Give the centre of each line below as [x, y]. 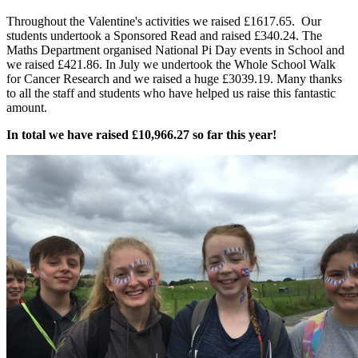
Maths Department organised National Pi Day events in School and [175, 50]
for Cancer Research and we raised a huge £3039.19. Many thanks [174, 79]
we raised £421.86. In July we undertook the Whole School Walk [171, 64]
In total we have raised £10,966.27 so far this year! [141, 135]
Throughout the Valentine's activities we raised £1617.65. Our [164, 21]
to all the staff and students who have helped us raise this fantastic [171, 93]
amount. [27, 107]
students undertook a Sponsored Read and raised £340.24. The [164, 36]
